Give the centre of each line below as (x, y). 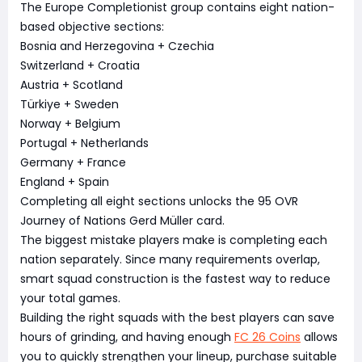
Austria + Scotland (72, 84)
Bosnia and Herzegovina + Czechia (117, 46)
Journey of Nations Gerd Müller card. (122, 220)
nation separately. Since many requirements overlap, (170, 259)
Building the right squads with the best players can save (177, 317)
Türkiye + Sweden (69, 104)
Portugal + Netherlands (84, 143)
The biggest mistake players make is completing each (174, 240)
